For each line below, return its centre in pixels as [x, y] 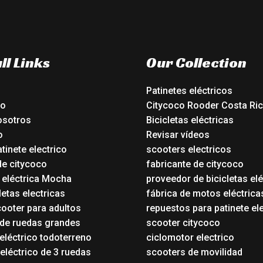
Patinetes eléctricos [189, 91]
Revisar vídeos [178, 135]
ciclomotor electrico [190, 238]
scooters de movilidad [194, 252]
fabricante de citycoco [195, 164]
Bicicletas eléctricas [190, 120]
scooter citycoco [183, 223]
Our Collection [196, 62]
